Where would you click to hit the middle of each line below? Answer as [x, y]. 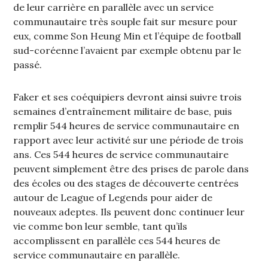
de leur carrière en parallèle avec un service [114, 7]
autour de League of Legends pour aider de [113, 198]
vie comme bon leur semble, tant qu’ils [100, 226]
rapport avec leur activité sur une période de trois [129, 140]
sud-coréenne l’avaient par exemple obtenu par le [127, 51]
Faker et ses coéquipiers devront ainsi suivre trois [128, 97]
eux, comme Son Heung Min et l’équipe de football [127, 36]
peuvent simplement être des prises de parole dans [131, 169]
